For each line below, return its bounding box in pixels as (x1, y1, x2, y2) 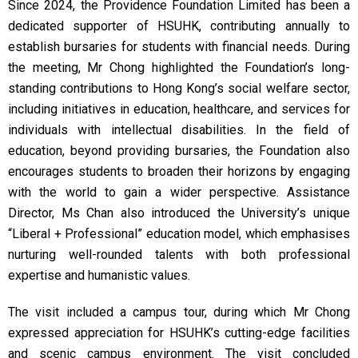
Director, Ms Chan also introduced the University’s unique (8, 205, 350, 221)
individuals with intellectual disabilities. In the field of (8, 122, 350, 137)
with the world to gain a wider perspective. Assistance (8, 185, 350, 200)
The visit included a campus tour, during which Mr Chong (8, 304, 350, 320)
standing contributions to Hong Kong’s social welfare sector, (8, 81, 350, 96)
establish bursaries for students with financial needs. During (8, 39, 350, 54)
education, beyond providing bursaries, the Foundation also (8, 143, 350, 158)
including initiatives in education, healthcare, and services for (8, 101, 350, 117)
